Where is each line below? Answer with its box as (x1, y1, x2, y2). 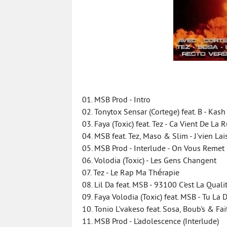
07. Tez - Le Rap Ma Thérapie (82, 168, 179, 178)
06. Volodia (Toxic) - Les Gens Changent (82, 156, 216, 166)
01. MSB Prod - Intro (82, 95, 150, 105)
